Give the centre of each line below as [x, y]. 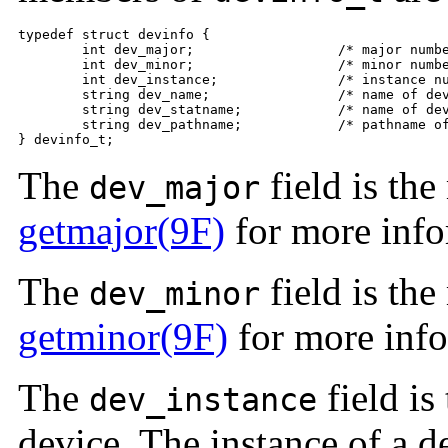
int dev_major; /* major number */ [50, 50]
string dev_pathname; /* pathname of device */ [50, 125]
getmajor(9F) [121, 231]
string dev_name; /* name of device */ [50, 95]
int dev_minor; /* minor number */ [50, 65]
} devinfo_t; [66, 140]
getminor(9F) [123, 337]
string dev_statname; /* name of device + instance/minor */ [50, 110]
